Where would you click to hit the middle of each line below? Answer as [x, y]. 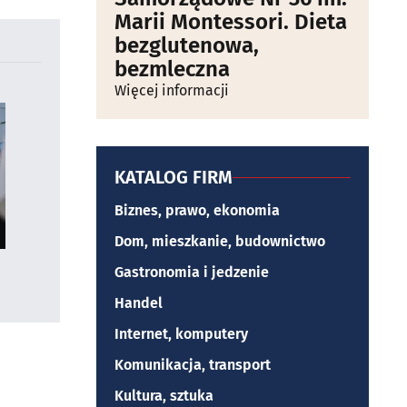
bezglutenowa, [187, 45]
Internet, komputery [181, 334]
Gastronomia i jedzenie [192, 272]
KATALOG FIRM [174, 177]
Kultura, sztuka [164, 396]
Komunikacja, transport [193, 365]
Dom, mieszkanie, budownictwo [220, 241]
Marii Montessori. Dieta [231, 22]
